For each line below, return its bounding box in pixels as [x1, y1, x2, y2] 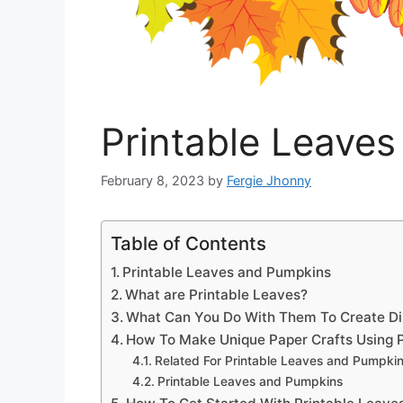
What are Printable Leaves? [125, 286, 309, 304]
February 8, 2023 [101, 173, 204, 189]
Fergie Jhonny [227, 173, 311, 189]
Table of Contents [111, 232, 266, 255]
